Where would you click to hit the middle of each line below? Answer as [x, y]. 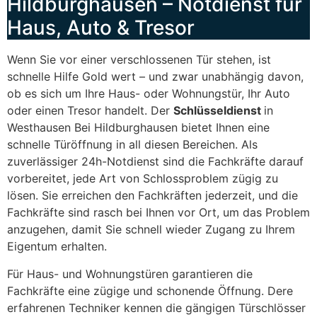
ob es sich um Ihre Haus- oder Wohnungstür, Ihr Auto [149, 94]
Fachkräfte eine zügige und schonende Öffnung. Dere [150, 290]
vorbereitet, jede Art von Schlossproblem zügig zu [143, 179]
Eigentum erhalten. [57, 247]
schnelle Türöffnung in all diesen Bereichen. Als [132, 145]
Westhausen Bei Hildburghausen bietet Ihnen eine [138, 128]
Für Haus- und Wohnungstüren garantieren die [130, 273]
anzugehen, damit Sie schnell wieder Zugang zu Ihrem [151, 230]
